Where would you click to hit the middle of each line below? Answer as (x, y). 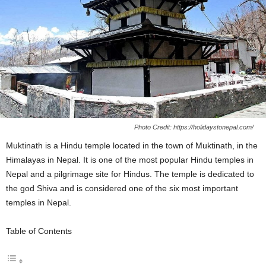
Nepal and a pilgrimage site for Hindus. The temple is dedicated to (130, 174)
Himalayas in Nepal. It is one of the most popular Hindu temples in (130, 159)
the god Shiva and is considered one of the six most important (122, 188)
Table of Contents (39, 231)
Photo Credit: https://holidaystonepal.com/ (194, 127)
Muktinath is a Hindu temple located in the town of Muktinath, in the (132, 145)
